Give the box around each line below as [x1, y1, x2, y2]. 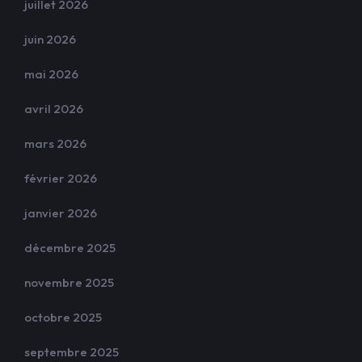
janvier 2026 [24, 205, 97, 221]
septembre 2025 [24, 344, 119, 360]
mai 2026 [24, 66, 78, 82]
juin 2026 [24, 32, 76, 47]
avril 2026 [24, 101, 83, 116]
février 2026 [24, 170, 97, 186]
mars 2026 [24, 136, 86, 151]
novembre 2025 [24, 275, 114, 290]
